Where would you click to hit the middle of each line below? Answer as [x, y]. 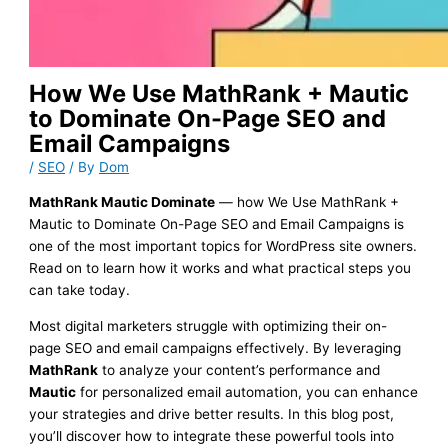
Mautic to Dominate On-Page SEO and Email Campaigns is [217, 224]
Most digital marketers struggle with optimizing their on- [208, 325]
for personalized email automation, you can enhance [247, 391]
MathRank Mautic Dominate [122, 202]
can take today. [80, 290]
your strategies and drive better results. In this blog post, [212, 413]
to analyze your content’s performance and [239, 369]
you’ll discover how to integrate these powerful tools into [212, 435]
